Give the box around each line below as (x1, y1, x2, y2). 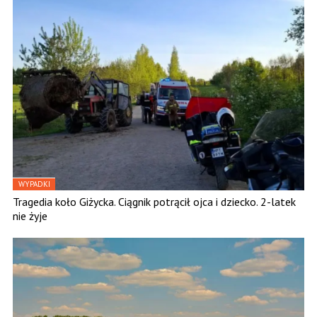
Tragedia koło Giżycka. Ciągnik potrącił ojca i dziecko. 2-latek (13, 195, 296, 209)
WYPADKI (18, 179, 50, 190)
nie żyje (13, 209, 47, 224)
